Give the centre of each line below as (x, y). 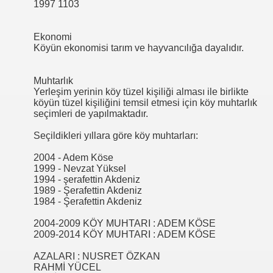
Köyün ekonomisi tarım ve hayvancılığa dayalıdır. (139, 48)
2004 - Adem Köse (73, 158)
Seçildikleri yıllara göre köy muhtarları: (116, 136)
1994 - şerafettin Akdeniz (87, 180)
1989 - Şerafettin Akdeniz (88, 191)
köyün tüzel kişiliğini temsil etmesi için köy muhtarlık (145, 103)
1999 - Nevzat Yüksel (80, 169)
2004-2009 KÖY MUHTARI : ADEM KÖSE (125, 224)
